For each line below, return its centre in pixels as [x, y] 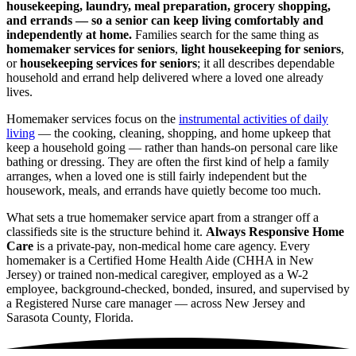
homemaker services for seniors [91, 48]
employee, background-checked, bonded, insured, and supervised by [178, 288]
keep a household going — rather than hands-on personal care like [172, 147]
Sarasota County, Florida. [70, 317]
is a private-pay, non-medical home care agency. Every [172, 246]
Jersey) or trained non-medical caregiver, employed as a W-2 [157, 274]
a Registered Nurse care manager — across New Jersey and [156, 303]
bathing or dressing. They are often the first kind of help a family [168, 161]
